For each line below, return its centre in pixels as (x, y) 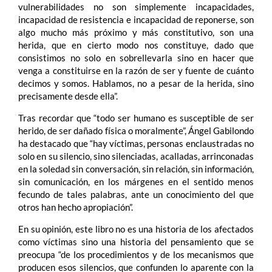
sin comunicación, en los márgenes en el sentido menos (136, 181)
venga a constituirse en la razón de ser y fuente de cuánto (136, 70)
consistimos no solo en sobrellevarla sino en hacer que (136, 57)
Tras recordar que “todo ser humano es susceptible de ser (136, 117)
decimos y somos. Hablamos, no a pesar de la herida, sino (136, 83)
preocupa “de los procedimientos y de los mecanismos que (136, 254)
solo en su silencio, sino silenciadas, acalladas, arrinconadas (136, 156)
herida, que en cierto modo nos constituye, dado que (136, 45)
